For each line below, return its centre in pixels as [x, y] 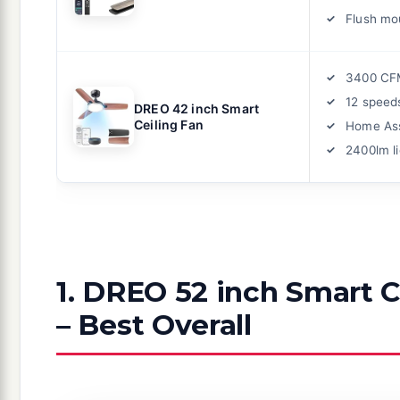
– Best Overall [154, 325]
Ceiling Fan [169, 124]
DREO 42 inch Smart [197, 108]
